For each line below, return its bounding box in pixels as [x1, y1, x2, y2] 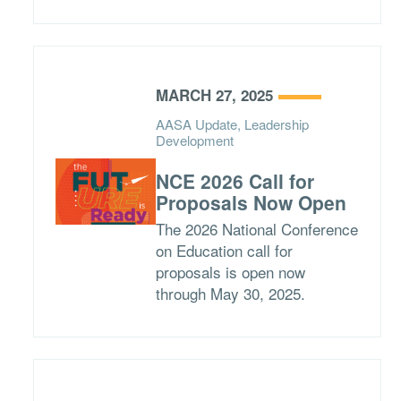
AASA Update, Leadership [155, 115, 309, 133]
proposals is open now [155, 260, 305, 283]
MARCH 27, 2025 [155, 84, 273, 106]
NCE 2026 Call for [155, 167, 314, 194]
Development [155, 131, 234, 149]
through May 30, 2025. [155, 282, 305, 304]
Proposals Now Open [155, 189, 346, 216]
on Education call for [155, 239, 293, 261]
